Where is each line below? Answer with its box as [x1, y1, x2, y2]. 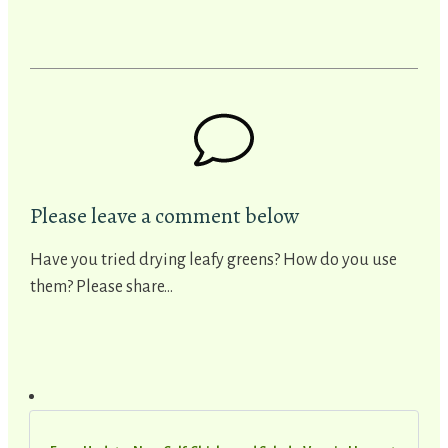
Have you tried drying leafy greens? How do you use [30, 250, 397, 269]
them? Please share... [30, 277, 173, 296]
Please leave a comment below [30, 200, 300, 231]
